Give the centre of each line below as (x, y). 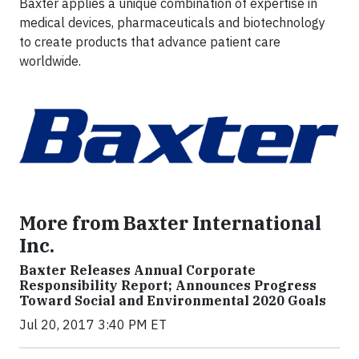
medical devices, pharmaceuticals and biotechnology (172, 23)
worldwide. (50, 61)
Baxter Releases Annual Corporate (137, 270)
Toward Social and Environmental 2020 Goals (173, 301)
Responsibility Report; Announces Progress (168, 286)
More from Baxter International (170, 223)
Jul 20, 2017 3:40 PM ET (93, 325)
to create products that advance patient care (150, 42)
